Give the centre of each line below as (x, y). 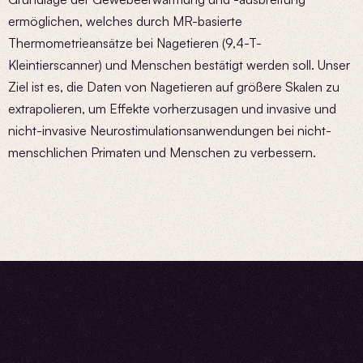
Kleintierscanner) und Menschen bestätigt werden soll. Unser (179, 65)
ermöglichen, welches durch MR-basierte (125, 21)
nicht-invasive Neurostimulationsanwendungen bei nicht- (170, 130)
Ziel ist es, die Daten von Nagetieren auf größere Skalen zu (174, 87)
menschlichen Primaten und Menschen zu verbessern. (162, 152)
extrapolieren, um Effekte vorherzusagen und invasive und (172, 109)
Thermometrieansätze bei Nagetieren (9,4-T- (135, 43)
